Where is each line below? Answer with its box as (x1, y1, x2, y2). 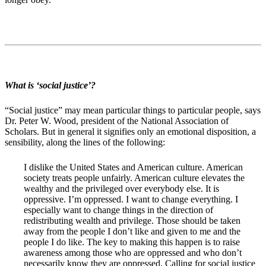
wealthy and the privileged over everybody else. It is (24, 183, 219, 194)
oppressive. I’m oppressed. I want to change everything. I (24, 194, 238, 205)
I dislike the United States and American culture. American (24, 162, 243, 173)
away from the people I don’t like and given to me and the (24, 226, 240, 237)
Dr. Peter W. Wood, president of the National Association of (5, 116, 229, 126)
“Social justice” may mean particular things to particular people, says (5, 105, 261, 116)
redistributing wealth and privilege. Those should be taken (24, 216, 240, 226)
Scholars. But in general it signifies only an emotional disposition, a (5, 126, 256, 137)
